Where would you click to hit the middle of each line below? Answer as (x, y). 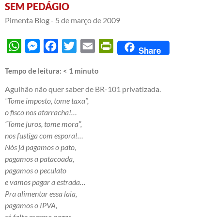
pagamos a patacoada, (39, 158)
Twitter (89, 46)
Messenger (58, 46)
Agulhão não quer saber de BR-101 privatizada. (83, 89)
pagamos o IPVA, (31, 205)
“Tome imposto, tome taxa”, (47, 100)
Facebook (74, 46)
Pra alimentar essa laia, (41, 193)
